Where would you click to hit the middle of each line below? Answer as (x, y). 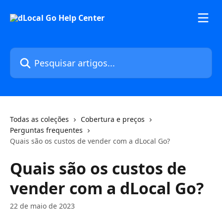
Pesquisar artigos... (45, 53)
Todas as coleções (39, 119)
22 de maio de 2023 (42, 206)
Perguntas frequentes (46, 130)
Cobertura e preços (113, 119)
